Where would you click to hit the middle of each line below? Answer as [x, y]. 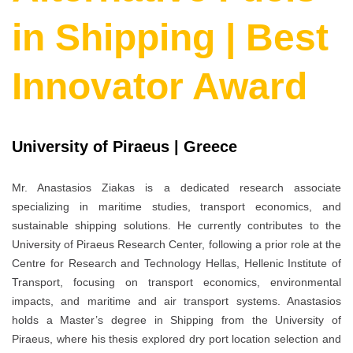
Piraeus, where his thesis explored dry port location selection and [176, 338]
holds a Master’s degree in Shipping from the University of [176, 320]
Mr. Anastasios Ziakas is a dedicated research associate [176, 187]
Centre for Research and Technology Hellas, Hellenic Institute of [176, 263]
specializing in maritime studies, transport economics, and [176, 206]
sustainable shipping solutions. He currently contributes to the [176, 225]
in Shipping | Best [170, 38]
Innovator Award [160, 87]
